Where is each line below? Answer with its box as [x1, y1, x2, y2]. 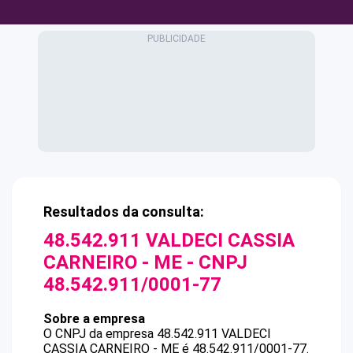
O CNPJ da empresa [43, 326, 157, 341]
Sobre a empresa [43, 311, 145, 326]
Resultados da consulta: [43, 203, 204, 220]
